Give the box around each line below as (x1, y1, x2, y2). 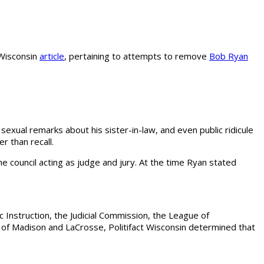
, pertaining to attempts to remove (64, 49, 209, 62)
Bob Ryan (209, 49, 248, 62)
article (39, 49, 64, 62)
